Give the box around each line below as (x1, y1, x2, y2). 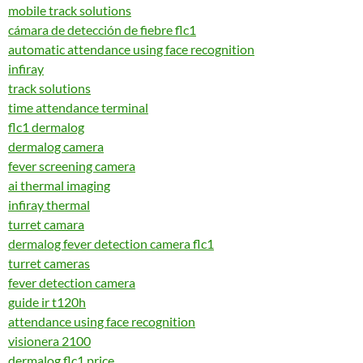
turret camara (8, 216, 84, 232)
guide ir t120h (8, 294, 86, 310)
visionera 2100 (8, 333, 91, 348)
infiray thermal (8, 197, 90, 212)
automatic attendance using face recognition (8, 41, 254, 57)
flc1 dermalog (8, 119, 84, 135)
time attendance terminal (8, 100, 148, 115)
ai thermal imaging (8, 177, 110, 193)
